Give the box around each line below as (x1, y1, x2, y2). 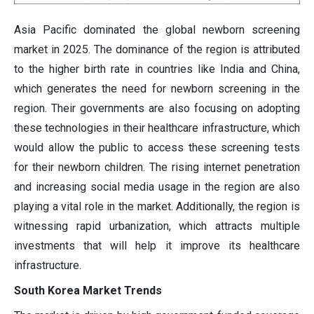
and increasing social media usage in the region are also (14, 180, 300, 194)
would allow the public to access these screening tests (14, 141, 300, 155)
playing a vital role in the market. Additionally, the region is (14, 200, 300, 214)
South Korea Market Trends (14, 284, 162, 298)
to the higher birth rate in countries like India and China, (14, 62, 300, 76)
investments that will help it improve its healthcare (14, 239, 300, 253)
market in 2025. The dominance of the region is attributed (14, 43, 300, 57)
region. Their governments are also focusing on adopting (14, 102, 300, 116)
